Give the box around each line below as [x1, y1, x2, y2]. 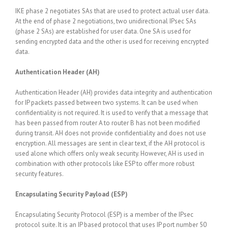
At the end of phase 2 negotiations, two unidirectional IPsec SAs [15, 17, 196, 25]
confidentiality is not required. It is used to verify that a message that [15, 108, 208, 117]
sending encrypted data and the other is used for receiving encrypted [15, 37, 209, 46]
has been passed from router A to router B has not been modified [15, 119, 200, 127]
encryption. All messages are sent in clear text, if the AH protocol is [15, 139, 205, 148]
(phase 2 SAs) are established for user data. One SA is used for [15, 27, 191, 36]
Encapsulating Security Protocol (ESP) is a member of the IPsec [15, 210, 193, 219]
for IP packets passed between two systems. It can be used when [15, 98, 198, 107]
